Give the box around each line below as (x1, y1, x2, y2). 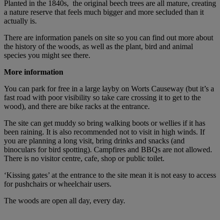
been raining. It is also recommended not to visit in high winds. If (4, 128, 205, 137)
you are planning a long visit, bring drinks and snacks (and (4, 137, 185, 145)
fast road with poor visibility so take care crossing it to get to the (4, 93, 201, 102)
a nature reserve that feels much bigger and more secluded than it (4, 8, 204, 17)
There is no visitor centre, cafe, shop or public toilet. (4, 154, 165, 163)
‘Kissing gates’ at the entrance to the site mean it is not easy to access (4, 171, 216, 180)
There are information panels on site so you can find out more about (4, 33, 213, 42)
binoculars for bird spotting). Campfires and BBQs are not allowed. (4, 145, 212, 154)
